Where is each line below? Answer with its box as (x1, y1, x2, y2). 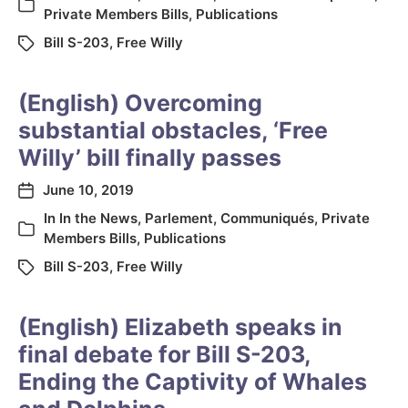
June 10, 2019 (43, 181, 134, 199)
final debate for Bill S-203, (18, 341, 311, 368)
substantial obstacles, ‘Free (18, 117, 328, 144)
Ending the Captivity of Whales (18, 368, 367, 395)
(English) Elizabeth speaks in (18, 313, 342, 341)
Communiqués (220, 209, 314, 227)
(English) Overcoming (18, 89, 262, 117)
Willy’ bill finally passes (18, 144, 281, 171)
